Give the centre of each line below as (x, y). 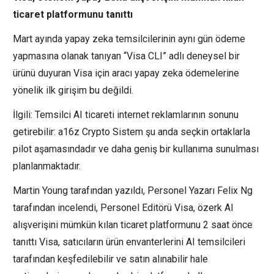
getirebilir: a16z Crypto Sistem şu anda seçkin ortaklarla (131, 131)
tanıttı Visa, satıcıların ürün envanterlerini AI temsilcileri (129, 242)
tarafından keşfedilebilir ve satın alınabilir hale (110, 259)
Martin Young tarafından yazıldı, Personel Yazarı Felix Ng (133, 190)
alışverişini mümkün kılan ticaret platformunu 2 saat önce (133, 224)
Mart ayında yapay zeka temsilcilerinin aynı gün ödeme (129, 39)
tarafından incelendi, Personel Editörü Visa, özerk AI (123, 207)
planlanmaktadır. (47, 166)
